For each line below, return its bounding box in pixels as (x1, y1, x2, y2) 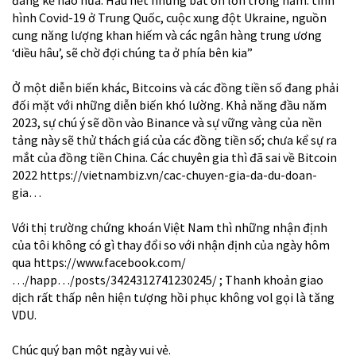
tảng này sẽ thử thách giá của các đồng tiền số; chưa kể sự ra (12, 131, 337, 148)
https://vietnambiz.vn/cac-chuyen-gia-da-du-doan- (40, 166, 317, 183)
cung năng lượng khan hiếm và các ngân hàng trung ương (12, 26, 322, 43)
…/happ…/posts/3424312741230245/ (12, 271, 217, 288)
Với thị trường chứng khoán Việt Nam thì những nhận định (12, 219, 327, 235)
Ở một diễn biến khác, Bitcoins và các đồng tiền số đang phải (12, 79, 339, 95)
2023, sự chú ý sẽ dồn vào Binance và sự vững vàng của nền (12, 114, 322, 130)
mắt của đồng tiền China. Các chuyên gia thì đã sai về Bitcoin (12, 149, 337, 165)
